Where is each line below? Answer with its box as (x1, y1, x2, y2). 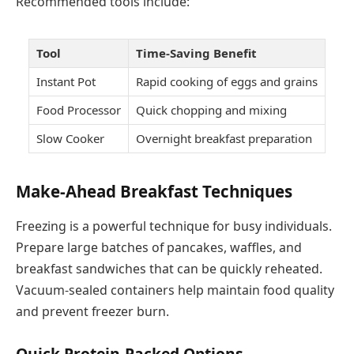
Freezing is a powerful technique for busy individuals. (16, 217, 332, 235)
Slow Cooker (36, 130, 104, 147)
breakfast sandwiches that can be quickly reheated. (16, 259, 322, 277)
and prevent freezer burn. (16, 302, 169, 320)
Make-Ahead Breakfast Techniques (16, 180, 292, 203)
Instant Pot (36, 73, 96, 90)
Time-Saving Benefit (136, 45, 257, 62)
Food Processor (36, 102, 121, 119)
